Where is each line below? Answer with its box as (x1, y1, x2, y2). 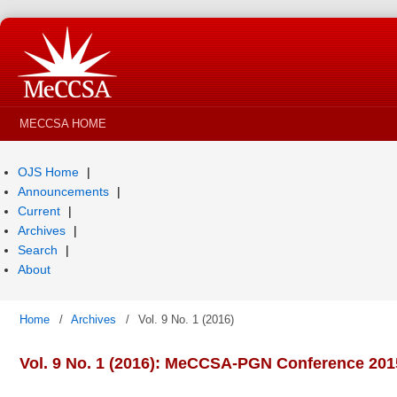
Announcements (18, 184, 113, 198)
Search (18, 243, 61, 257)
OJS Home (18, 165, 82, 179)
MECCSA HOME (19, 117, 106, 130)
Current (18, 204, 64, 218)
